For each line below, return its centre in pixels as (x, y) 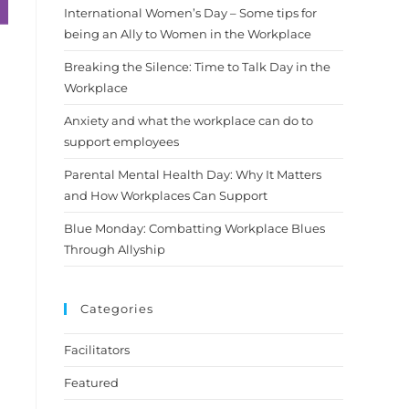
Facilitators (97, 350)
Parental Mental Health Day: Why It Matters (193, 174)
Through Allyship (115, 249)
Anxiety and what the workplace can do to (189, 121)
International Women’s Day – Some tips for (190, 13)
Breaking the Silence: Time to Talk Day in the (197, 67)
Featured (91, 383)
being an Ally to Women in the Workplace (188, 34)
